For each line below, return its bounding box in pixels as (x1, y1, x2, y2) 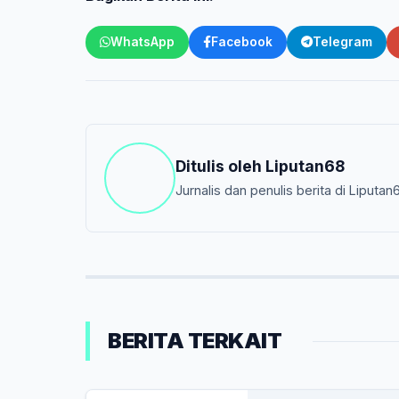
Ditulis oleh (175, 156, 265, 175)
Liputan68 (265, 156, 345, 175)
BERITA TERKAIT (108, 328, 281, 354)
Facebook (211, 35, 273, 49)
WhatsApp (110, 35, 175, 49)
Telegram (313, 35, 372, 49)
